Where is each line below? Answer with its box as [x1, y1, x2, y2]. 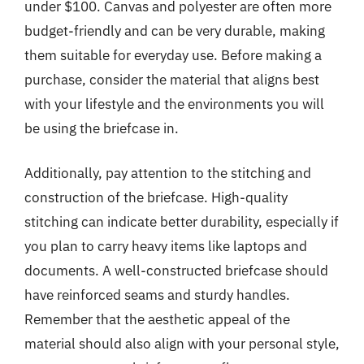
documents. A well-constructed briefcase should [24, 262, 328, 279]
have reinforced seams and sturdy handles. [24, 286, 290, 304]
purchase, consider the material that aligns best [24, 70, 319, 89]
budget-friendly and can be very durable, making [24, 21, 325, 40]
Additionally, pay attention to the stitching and [24, 164, 311, 182]
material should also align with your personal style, [24, 335, 340, 353]
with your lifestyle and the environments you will [24, 94, 324, 113]
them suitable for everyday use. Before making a [24, 45, 322, 64]
